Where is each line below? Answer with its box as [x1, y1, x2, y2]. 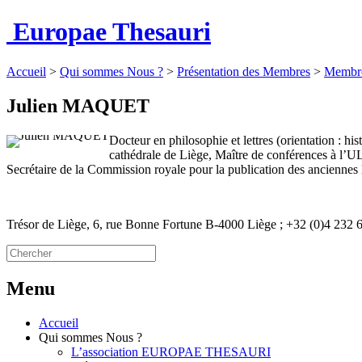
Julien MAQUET [6, 95, 149, 116]
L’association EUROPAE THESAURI [71, 344, 271, 359]
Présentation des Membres [177, 64, 310, 78]
